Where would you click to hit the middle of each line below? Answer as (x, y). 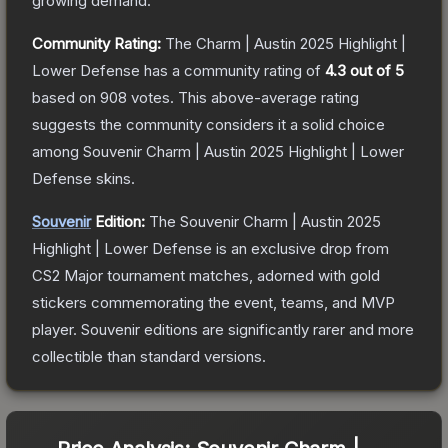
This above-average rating (266, 97)
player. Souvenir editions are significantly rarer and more (223, 329)
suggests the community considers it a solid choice (208, 124)
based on (66, 97)
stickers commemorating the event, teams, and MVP (213, 302)
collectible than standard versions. (149, 356)
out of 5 (375, 70)
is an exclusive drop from (300, 248)
